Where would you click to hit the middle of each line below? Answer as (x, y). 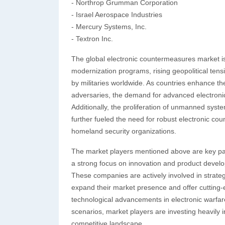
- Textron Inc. (92, 39)
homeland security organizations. (124, 131)
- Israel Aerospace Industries (117, 15)
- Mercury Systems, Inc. (109, 27)
